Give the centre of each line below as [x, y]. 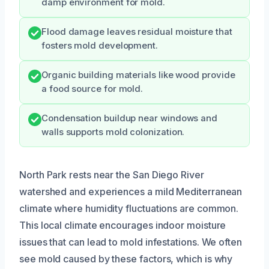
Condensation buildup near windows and [130, 118]
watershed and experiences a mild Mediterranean [131, 191]
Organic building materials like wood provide [138, 75]
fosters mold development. [100, 45]
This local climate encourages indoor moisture [123, 225]
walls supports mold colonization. [113, 132]
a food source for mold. [92, 89]
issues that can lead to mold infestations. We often [131, 242]
